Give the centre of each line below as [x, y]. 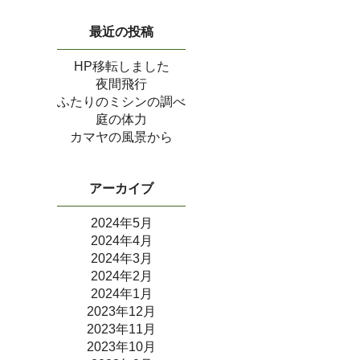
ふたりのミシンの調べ [121, 101]
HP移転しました [121, 66]
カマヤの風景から [121, 137]
